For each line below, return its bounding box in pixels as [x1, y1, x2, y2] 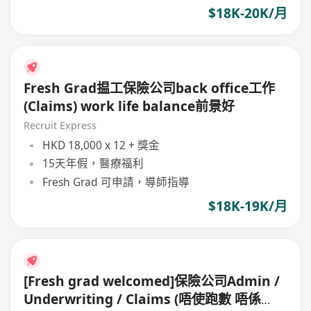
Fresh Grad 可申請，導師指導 [42, 174, 190, 190]
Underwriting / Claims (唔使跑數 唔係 [24, 290, 262, 309]
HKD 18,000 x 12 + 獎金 [42, 137, 160, 153]
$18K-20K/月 [208, 3, 287, 22]
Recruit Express [24, 118, 97, 132]
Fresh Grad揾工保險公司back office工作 [24, 78, 276, 97]
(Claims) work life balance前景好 [24, 96, 235, 115]
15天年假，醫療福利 [42, 155, 144, 171]
